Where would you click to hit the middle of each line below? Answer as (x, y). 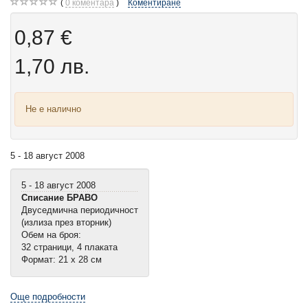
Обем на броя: (51, 235)
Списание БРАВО (59, 198)
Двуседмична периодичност (80, 210)
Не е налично (53, 109)
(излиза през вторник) (66, 223)
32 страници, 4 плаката (69, 247)
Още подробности (48, 297)
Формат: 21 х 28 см (62, 260)
